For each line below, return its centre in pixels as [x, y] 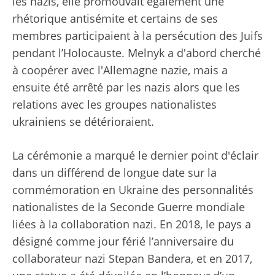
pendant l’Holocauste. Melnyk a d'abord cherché [137, 53]
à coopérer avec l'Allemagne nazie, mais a [120, 70]
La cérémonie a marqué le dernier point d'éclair [135, 156]
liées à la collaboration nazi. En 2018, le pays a [132, 224]
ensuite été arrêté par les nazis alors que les [126, 87]
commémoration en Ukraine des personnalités [133, 190]
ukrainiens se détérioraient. [83, 122]
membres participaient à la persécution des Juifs [137, 36]
